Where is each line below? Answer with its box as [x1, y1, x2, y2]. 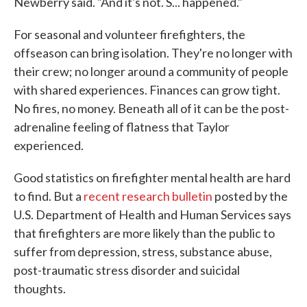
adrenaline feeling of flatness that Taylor [14, 119, 230, 134]
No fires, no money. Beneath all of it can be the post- [14, 100, 289, 116]
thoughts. [14, 280, 66, 296]
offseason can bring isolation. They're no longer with [14, 45, 293, 60]
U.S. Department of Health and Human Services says [14, 206, 291, 222]
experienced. [14, 137, 84, 153]
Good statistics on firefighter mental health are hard [14, 169, 291, 185]
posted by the [214, 188, 288, 204]
